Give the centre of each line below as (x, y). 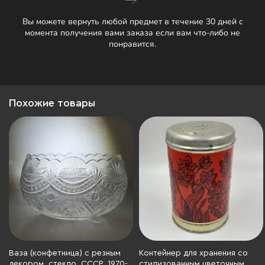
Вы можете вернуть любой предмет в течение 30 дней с (132, 22)
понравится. (132, 44)
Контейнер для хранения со (193, 253)
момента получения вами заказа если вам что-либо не (132, 33)
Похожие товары (52, 103)
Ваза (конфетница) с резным (65, 253)
